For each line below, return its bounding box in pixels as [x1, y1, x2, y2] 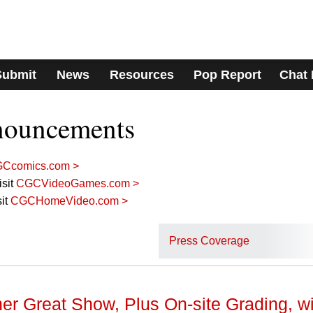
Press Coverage [169, 235, 249, 247]
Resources [109, 68, 174, 82]
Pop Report [194, 68, 262, 82]
